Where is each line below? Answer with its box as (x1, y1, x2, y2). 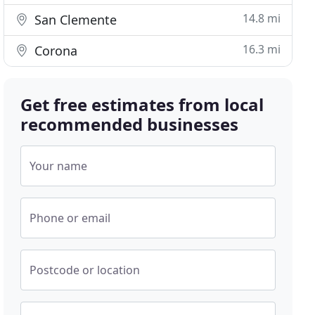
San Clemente (31, 11, 117, 28)
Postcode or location (30, 262, 141, 278)
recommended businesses (20, 112, 239, 136)
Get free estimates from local (20, 93, 264, 116)
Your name (30, 158, 88, 174)
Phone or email (30, 210, 111, 226)
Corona (31, 42, 78, 59)
